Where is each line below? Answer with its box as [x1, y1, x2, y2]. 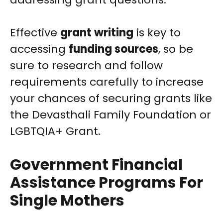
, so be [158, 41, 193, 57]
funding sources [69, 41, 158, 57]
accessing [10, 41, 69, 57]
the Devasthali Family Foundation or [10, 107, 211, 123]
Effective [10, 25, 60, 41]
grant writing [60, 25, 133, 41]
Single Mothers [10, 190, 124, 212]
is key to [133, 25, 181, 41]
